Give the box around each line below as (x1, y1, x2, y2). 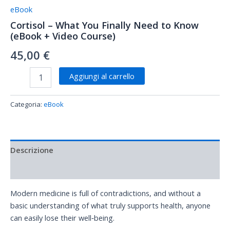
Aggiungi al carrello (69, 70, 135, 81)
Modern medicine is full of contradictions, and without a (10, 188, 201, 198)
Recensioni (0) (10, 164, 61, 175)
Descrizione (10, 144, 53, 155)
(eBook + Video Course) (10, 30, 116, 43)
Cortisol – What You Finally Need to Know (10, 19, 199, 32)
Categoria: (10, 99, 44, 109)
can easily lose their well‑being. (10, 213, 114, 223)
